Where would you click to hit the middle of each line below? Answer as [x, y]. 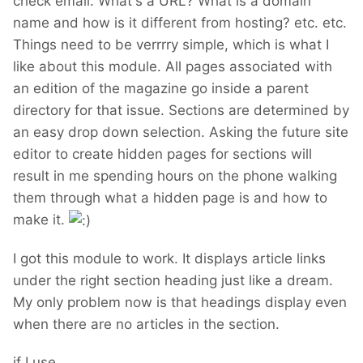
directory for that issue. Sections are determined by [181, 111]
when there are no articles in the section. [146, 325]
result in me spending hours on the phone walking [175, 176]
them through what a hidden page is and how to [170, 198]
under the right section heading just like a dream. [173, 281]
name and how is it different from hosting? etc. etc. [180, 23]
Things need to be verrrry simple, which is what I [171, 45]
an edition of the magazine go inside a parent [161, 89]
